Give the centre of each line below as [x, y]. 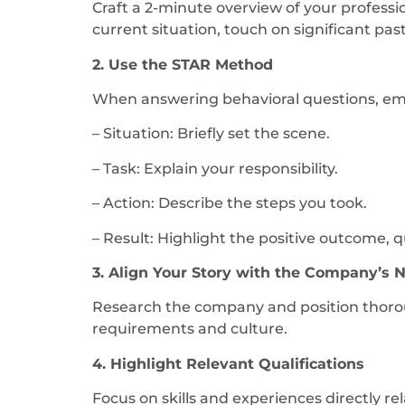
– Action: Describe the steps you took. [230, 203]
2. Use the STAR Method [183, 64]
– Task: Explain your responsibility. [215, 168]
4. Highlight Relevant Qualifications [228, 363]
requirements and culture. [190, 329]
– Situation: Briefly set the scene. [211, 134]
